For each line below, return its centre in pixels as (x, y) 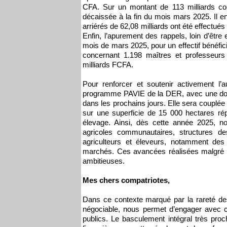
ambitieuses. (104, 161)
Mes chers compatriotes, (126, 180)
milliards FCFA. (108, 65)
